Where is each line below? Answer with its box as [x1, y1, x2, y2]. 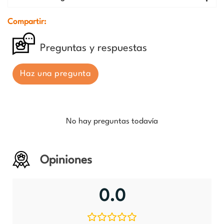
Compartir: [7, 18, 46, 26]
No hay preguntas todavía [66, 117, 158, 126]
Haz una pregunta [20, 69, 91, 78]
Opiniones [39, 154, 92, 167]
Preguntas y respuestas [40, 43, 147, 54]
